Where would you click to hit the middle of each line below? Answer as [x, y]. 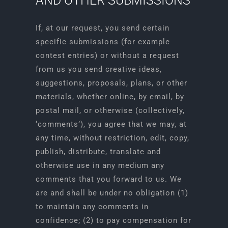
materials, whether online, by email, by [110, 97]
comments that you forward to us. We [108, 179]
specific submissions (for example [103, 42]
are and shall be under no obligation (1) [112, 193]
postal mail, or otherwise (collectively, [110, 110]
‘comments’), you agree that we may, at [111, 124]
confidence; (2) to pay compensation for [113, 220]
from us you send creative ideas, [98, 69]
